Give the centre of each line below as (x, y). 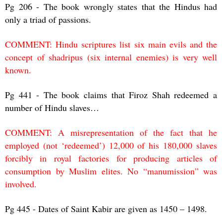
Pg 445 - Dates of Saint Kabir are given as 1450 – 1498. (106, 208)
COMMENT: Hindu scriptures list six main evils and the (111, 44)
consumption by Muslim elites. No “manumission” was (111, 171)
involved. (21, 184)
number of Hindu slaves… (52, 107)
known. (18, 70)
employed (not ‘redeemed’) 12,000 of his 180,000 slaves (111, 145)
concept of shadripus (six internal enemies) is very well (111, 57)
